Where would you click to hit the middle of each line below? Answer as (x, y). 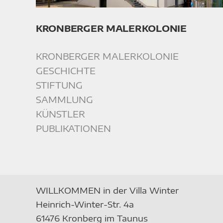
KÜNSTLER (60, 114)
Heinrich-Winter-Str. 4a (85, 204)
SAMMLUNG (64, 100)
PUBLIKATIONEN (73, 128)
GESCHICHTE (66, 71)
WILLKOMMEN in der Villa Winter (107, 190)
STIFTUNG (59, 85)
